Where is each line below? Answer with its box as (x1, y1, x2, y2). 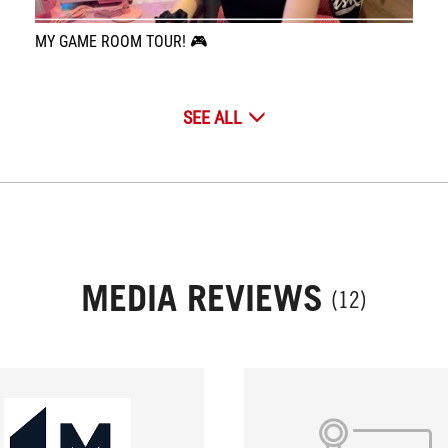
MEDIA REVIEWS (81, 275, 323, 320)
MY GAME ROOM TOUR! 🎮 (34, 31, 207, 51)
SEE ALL (182, 106, 242, 128)
